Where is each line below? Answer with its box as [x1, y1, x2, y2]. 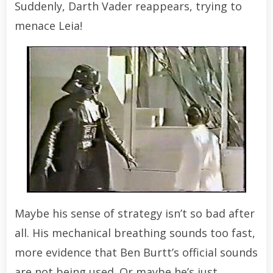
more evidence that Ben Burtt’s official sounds [14, 244, 258, 260]
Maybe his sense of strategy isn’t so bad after [14, 205, 255, 221]
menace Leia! [14, 18, 82, 33]
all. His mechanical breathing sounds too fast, [14, 225, 255, 240]
